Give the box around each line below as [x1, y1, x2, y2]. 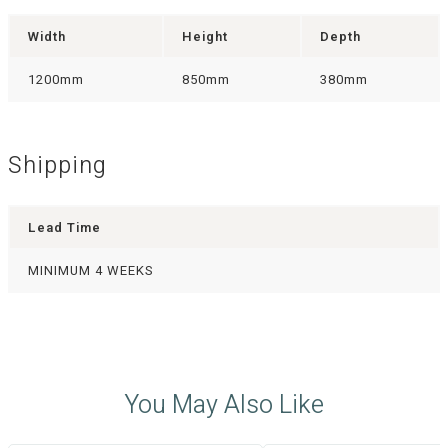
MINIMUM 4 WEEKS [28, 260, 154, 280]
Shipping [8, 149, 107, 184]
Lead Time [28, 217, 101, 237]
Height [182, 27, 228, 47]
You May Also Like [124, 386, 324, 424]
